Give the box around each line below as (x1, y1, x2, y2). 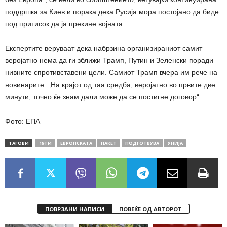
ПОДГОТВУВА (125, 139, 159, 146)
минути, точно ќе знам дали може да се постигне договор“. (5, 92, 201, 101)
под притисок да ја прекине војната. (5, 19, 125, 28)
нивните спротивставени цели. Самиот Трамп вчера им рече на (5, 68, 217, 77)
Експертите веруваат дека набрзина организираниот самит (5, 44, 202, 52)
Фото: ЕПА (5, 117, 40, 125)
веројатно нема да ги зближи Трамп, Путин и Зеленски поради (5, 56, 213, 64)
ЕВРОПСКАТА (60, 139, 92, 146)
